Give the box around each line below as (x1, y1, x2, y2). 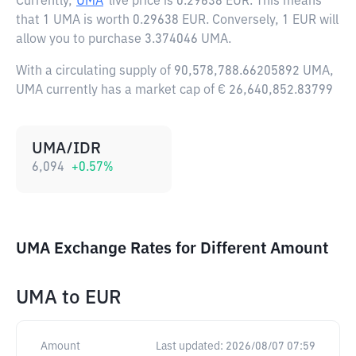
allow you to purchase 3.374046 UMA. (16, 33, 231, 46)
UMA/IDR (32, 141, 101, 157)
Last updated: (156, 341, 223, 352)
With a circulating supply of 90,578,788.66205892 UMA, (16, 65, 334, 78)
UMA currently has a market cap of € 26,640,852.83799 (16, 84, 333, 97)
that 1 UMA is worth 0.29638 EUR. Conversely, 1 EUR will (16, 14, 339, 27)
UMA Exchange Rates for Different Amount (16, 241, 328, 257)
